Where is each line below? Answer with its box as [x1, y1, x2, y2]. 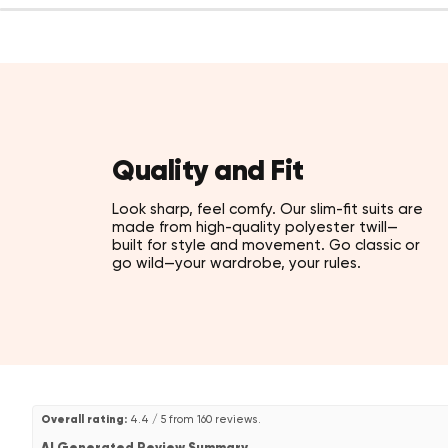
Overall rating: [41, 412, 127, 427]
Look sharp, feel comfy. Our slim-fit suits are [112, 199, 423, 218]
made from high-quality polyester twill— [112, 217, 398, 236]
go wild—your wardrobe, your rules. [112, 253, 361, 272]
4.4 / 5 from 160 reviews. [127, 413, 261, 427]
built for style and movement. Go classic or [112, 235, 420, 254]
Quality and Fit [112, 151, 304, 188]
